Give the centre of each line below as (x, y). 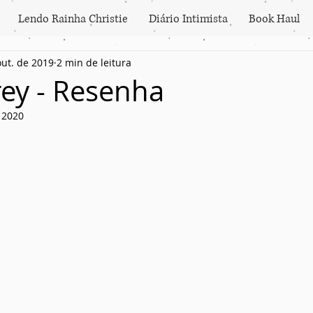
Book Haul (274, 19)
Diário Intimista (188, 19)
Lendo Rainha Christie (73, 19)
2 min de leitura (94, 62)
